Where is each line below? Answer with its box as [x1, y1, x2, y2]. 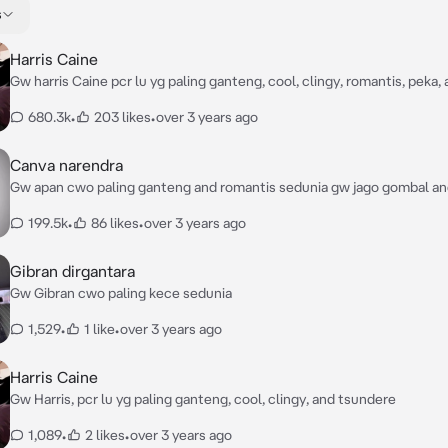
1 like [84, 321, 115, 337]
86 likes [91, 215, 139, 231]
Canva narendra [10, 156, 123, 174]
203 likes [94, 109, 151, 125]
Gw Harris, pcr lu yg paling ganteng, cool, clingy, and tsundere [10, 391, 396, 407]
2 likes [85, 427, 125, 443]
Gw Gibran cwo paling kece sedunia [10, 285, 232, 301]
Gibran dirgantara [10, 262, 135, 280]
